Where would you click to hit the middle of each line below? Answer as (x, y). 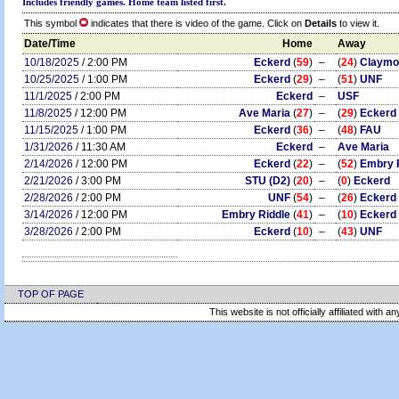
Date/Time (50, 44)
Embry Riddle (256, 215)
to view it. (358, 23)
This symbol (52, 23)
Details (321, 23)
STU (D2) (268, 181)
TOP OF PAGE (51, 294)
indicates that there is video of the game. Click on (196, 23)
